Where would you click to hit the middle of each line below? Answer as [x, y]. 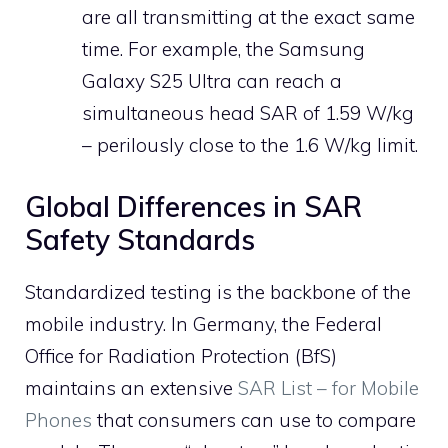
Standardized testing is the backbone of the [218, 291]
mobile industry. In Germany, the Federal [203, 323]
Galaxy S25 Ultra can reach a [212, 81]
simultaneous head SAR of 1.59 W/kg [248, 113]
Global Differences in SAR [193, 206]
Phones [58, 419]
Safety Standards [140, 239]
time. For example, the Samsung [223, 49]
